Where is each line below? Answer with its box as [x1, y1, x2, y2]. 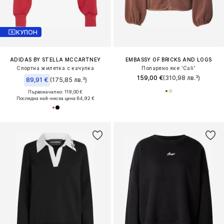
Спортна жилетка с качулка [16, 65, 94, 71]
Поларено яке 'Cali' [141, 65, 196, 71]
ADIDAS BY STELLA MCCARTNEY [10, 56, 101, 63]
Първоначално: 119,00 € [28, 89, 83, 95]
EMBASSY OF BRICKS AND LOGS [125, 56, 212, 63]
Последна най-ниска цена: [16, 95, 77, 101]
